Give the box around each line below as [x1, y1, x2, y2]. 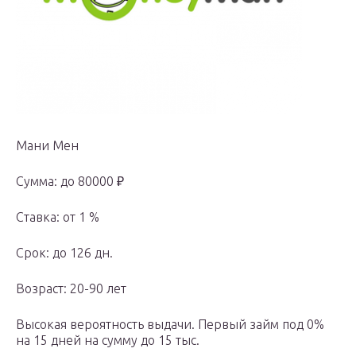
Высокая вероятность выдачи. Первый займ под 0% [16, 317, 324, 332]
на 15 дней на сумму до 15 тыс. [16, 333, 199, 348]
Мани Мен [16, 138, 79, 153]
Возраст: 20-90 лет [16, 281, 126, 296]
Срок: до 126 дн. [16, 246, 113, 261]
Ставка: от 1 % [16, 210, 99, 225]
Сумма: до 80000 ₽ [16, 174, 124, 189]
